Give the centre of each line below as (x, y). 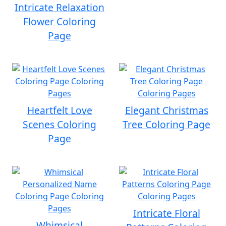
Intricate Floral (166, 213)
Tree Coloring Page (166, 124)
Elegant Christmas (166, 110)
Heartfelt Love (60, 110)
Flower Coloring (60, 21)
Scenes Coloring (60, 124)
